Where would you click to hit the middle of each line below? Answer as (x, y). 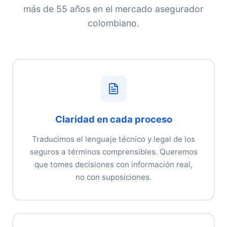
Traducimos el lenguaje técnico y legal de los (113, 139)
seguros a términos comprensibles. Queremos (113, 152)
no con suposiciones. (113, 177)
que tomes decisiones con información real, (113, 165)
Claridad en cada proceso (113, 119)
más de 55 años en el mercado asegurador (113, 9)
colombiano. (113, 23)
